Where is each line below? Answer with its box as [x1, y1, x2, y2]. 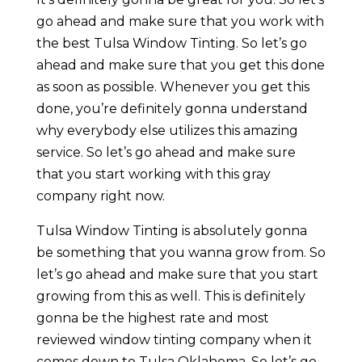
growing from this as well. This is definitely [36, 288, 305, 305]
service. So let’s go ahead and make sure [36, 145, 296, 161]
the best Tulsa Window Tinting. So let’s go [36, 36, 307, 52]
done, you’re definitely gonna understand [36, 101, 308, 117]
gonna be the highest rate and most [36, 310, 269, 326]
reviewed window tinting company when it [36, 332, 312, 348]
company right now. [36, 188, 165, 204]
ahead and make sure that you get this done [36, 57, 325, 74]
